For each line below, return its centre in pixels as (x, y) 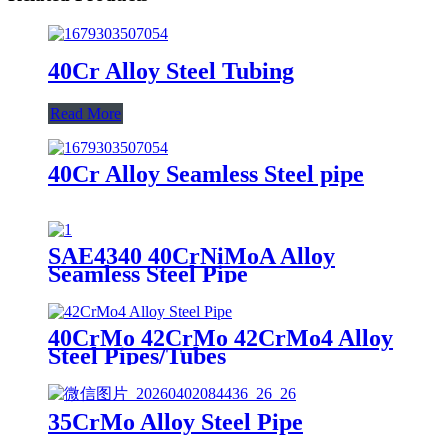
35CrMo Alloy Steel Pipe (175, 422)
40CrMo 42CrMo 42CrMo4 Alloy (220, 337)
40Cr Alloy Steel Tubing (171, 70)
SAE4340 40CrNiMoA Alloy (191, 255)
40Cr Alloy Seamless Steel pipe (206, 173)
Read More (85, 113)
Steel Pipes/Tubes (137, 355)
